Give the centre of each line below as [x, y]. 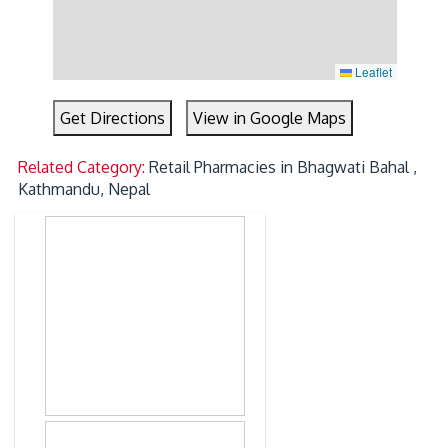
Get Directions [113, 118]
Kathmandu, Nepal [84, 189]
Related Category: [84, 167]
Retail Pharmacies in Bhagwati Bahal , [283, 167]
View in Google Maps [270, 118]
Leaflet [371, 72]
